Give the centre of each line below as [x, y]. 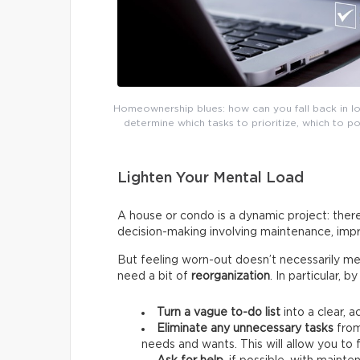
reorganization [231, 276]
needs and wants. [189, 344]
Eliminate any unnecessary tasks [245, 328]
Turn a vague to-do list [219, 312]
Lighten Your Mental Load [211, 178]
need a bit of [154, 276]
